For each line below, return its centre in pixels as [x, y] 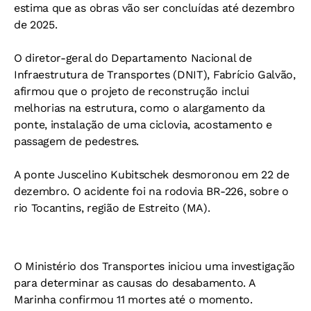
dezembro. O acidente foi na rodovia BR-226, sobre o [151, 191]
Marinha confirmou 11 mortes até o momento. [133, 300]
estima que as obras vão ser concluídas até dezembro [154, 8]
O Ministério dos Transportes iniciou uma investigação [155, 266]
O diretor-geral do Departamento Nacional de [133, 58]
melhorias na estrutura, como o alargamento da [140, 108]
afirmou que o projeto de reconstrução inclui [132, 91]
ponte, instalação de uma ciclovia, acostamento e [143, 125]
